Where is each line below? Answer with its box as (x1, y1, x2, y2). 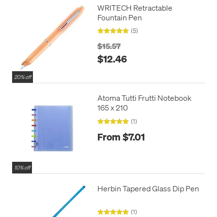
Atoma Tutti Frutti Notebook (97, 93, 191, 103)
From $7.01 (97, 130, 145, 143)
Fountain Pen (97, 12, 142, 22)
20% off (14, 74, 31, 81)
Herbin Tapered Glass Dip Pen (97, 183, 199, 194)
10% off (14, 164, 30, 171)
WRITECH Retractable (97, 2, 172, 13)
